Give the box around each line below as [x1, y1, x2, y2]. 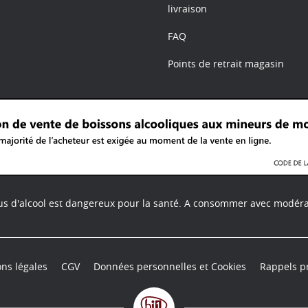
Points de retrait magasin [168, 57, 284, 70]
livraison [168, 2, 207, 15]
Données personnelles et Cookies [93, 260, 246, 274]
